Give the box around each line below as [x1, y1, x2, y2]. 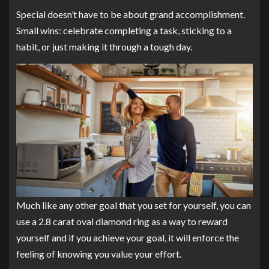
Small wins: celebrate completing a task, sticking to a [16, 25, 232, 36]
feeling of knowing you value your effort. [16, 247, 181, 259]
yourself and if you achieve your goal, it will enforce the [16, 231, 239, 243]
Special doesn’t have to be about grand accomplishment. [16, 8, 245, 20]
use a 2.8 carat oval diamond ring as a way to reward [16, 215, 228, 227]
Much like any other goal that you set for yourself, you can [16, 199, 251, 211]
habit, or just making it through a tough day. [16, 41, 192, 52]
